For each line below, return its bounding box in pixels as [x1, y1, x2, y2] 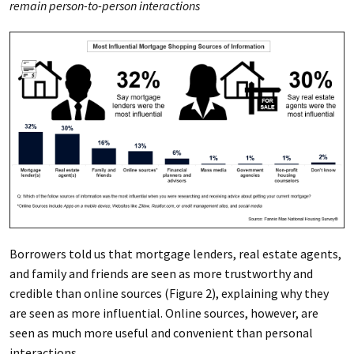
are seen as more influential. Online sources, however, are [9, 305, 318, 322]
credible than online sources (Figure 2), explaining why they [9, 285, 329, 302]
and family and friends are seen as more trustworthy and [9, 265, 313, 282]
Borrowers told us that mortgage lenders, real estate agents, [9, 246, 341, 262]
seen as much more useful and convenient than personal [9, 325, 313, 341]
